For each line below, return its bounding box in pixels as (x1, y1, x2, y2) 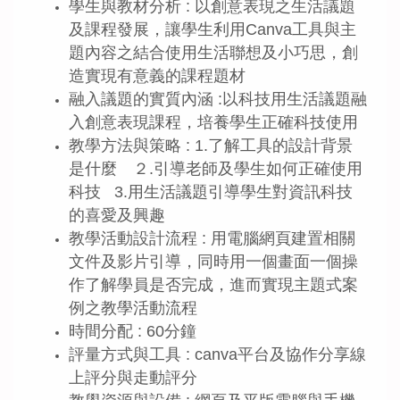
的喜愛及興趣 (69, 206, 165, 225)
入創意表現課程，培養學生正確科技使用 (69, 113, 358, 132)
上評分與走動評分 (69, 369, 197, 387)
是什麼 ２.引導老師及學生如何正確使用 (69, 160, 362, 179)
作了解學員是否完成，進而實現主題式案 (69, 276, 358, 295)
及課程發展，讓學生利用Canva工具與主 (69, 21, 356, 39)
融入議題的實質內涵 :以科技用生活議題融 (69, 90, 367, 109)
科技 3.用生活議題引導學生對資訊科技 (69, 183, 353, 202)
